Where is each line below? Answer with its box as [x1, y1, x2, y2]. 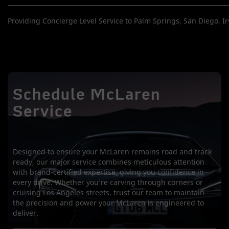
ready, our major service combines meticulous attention [13, 157, 204, 167]
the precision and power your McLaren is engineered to [13, 198, 204, 208]
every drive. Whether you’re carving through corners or [13, 177, 203, 187]
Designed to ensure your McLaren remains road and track [13, 147, 212, 156]
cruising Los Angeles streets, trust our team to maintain [13, 188, 204, 197]
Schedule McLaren [13, 88, 161, 104]
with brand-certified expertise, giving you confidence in [13, 167, 204, 177]
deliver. [13, 208, 38, 218]
